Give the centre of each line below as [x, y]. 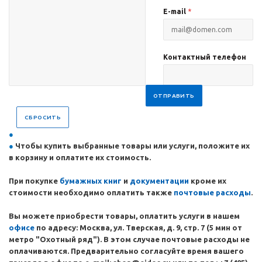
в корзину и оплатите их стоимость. [80, 157]
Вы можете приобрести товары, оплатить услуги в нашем [124, 216]
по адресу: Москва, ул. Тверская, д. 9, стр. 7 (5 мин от [139, 227]
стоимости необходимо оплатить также [91, 192]
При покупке [34, 181]
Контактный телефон [205, 57]
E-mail [176, 11]
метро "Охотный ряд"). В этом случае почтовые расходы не [129, 239]
